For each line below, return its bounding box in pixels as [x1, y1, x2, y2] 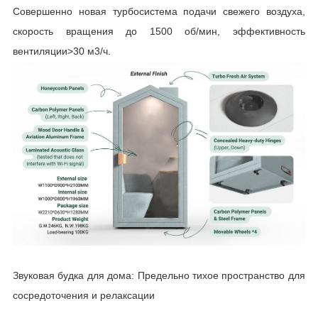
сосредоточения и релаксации [12, 289, 155, 301]
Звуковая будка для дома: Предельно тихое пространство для [12, 269, 305, 281]
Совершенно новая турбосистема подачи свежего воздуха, [12, 6, 305, 18]
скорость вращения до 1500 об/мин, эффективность [12, 26, 305, 38]
